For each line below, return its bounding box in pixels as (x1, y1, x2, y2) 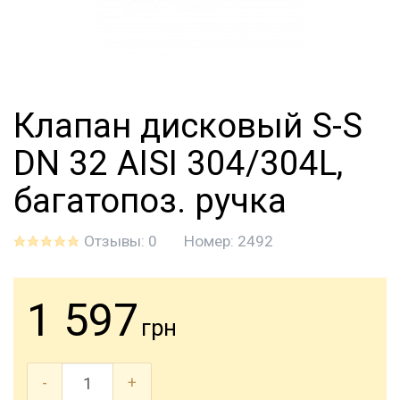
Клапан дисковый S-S (13, 105, 362, 146)
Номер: (184, 232, 237, 250)
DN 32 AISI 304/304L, (13, 143, 343, 183)
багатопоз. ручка (13, 180, 287, 221)
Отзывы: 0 (84, 232, 157, 250)
